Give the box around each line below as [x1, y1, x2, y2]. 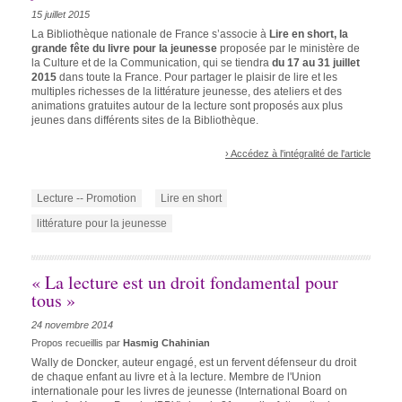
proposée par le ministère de [217, 41, 360, 55]
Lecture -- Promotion [37, 191, 136, 205]
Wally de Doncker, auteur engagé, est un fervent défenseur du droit [31, 355, 356, 369]
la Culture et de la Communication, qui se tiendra [31, 56, 272, 69]
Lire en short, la [269, 27, 348, 40]
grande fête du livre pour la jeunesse [31, 41, 217, 55]
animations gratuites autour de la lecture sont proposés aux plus [31, 99, 343, 112]
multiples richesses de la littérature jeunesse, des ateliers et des [31, 84, 342, 98]
